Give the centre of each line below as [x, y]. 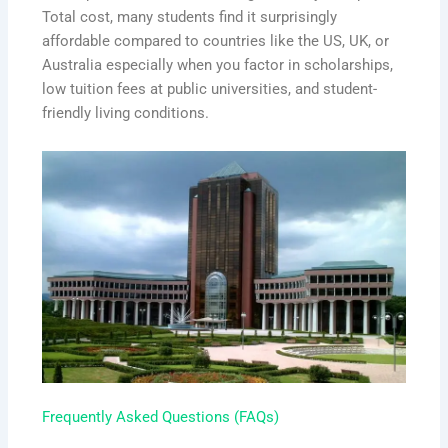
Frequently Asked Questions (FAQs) [161, 416]
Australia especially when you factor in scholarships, [218, 65]
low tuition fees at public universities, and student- [210, 89]
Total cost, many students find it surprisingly [190, 17]
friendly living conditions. [126, 113]
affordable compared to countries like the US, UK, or [216, 41]
